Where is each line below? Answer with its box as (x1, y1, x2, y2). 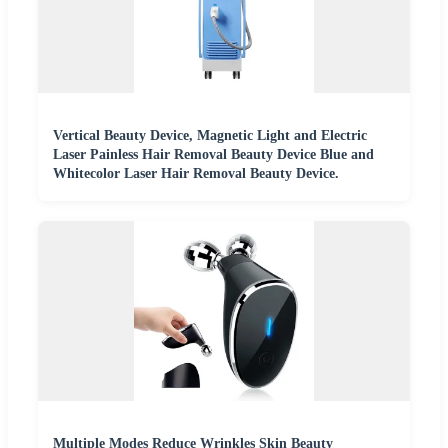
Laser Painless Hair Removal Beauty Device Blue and (53, 147, 374, 163)
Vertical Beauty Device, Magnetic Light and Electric (53, 128, 367, 144)
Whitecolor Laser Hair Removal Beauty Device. (53, 166, 339, 182)
